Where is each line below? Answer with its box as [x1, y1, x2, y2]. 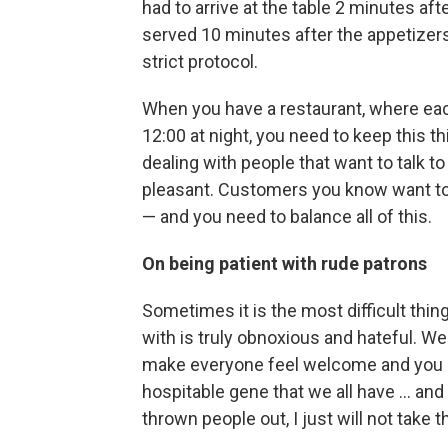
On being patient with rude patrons [142, 253, 427, 275]
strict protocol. [142, 51, 258, 73]
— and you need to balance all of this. [142, 206, 432, 228]
